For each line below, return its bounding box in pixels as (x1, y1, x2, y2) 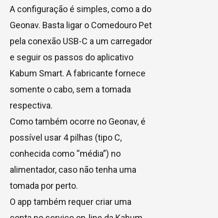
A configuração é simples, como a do (10, 3, 151, 14)
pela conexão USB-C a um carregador (10, 36, 152, 46)
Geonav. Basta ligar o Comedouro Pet (10, 19, 152, 30)
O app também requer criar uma (10, 196, 131, 207)
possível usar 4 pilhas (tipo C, (10, 132, 122, 143)
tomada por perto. (10, 180, 78, 191)
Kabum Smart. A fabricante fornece (10, 68, 145, 78)
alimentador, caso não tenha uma (10, 164, 136, 175)
